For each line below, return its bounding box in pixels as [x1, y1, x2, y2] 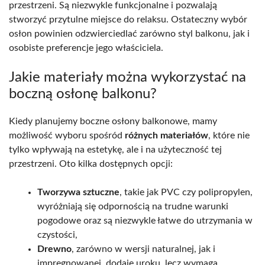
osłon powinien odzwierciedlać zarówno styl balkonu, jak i [9, 28, 250, 38]
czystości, [37, 230, 77, 240]
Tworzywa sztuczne [37, 187, 119, 197]
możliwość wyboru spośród [9, 130, 125, 140]
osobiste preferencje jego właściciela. [9, 43, 163, 53]
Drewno [37, 244, 72, 254]
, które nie [208, 130, 250, 140]
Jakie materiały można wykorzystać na [9, 70, 246, 85]
